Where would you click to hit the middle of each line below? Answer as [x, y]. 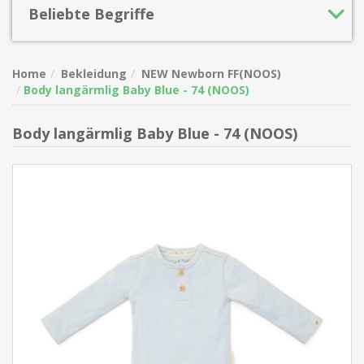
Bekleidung [94, 74]
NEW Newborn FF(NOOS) [211, 74]
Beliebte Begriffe [91, 14]
